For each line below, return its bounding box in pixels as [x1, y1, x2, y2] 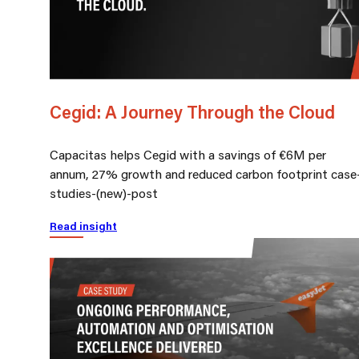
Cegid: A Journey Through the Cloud [50, 99, 335, 123]
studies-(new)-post [50, 184, 158, 201]
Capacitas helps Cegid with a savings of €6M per [50, 145, 326, 163]
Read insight [50, 218, 117, 233]
